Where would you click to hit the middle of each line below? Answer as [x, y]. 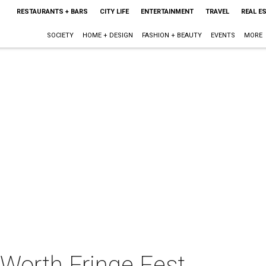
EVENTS [223, 35]
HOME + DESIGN [107, 35]
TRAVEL [217, 12]
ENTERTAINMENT [167, 12]
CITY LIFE [114, 12]
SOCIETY [60, 35]
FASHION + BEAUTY [172, 35]
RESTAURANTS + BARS [52, 12]
